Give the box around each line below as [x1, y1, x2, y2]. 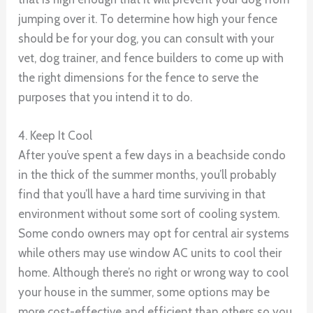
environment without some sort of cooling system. [18, 207, 280, 221]
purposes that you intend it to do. [18, 90, 193, 105]
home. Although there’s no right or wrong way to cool [18, 265, 289, 280]
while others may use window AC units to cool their [18, 246, 282, 261]
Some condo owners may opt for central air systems [18, 226, 290, 241]
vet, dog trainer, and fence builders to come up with [18, 51, 284, 66]
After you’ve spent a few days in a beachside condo [18, 148, 286, 163]
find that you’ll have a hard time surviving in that [18, 187, 266, 202]
